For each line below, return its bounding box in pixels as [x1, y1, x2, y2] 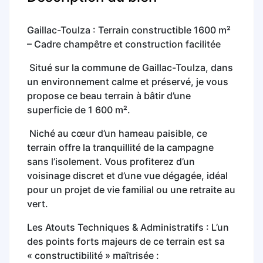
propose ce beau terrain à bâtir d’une [27, 89, 191, 102]
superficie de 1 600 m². [27, 103, 130, 116]
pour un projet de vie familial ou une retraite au [27, 183, 235, 195]
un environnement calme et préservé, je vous [27, 75, 228, 87]
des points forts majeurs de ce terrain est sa [27, 235, 225, 247]
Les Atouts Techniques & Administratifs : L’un [27, 221, 229, 233]
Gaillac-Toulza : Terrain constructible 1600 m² [27, 23, 231, 36]
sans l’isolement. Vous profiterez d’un [27, 155, 195, 167]
